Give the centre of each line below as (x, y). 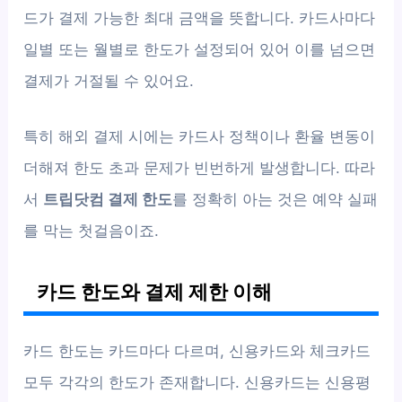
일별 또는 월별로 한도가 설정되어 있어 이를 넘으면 (200, 49)
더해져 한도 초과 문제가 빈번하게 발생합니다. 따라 (200, 167)
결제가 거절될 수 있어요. (109, 80)
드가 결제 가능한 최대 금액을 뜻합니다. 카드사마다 (200, 17)
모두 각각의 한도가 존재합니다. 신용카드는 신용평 (197, 382)
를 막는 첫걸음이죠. (92, 230)
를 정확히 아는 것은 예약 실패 (275, 199)
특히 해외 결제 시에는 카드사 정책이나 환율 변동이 (200, 136)
